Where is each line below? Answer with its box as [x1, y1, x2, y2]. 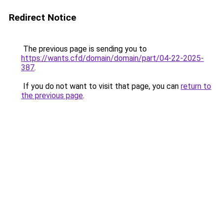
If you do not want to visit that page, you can [21, 82, 181, 91]
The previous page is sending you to [21, 44, 147, 54]
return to [181, 82, 211, 91]
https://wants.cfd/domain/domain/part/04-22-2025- [21, 54, 204, 63]
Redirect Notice [9, 12, 76, 23]
